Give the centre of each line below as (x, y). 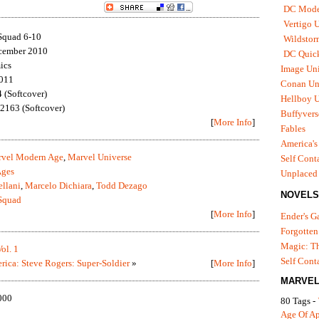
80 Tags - (299, 300)
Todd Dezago (122, 185)
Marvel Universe (100, 157)
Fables (293, 129)
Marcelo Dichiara (58, 185)
